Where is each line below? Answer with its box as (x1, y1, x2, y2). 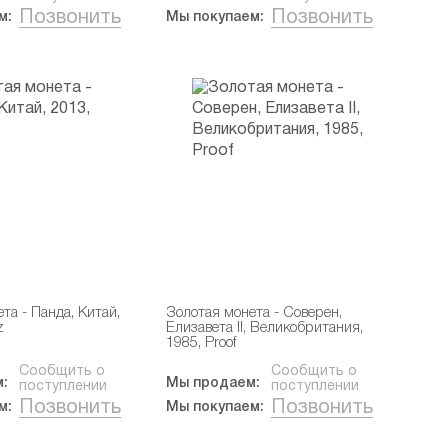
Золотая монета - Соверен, (166, 307, 343, 320)
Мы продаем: (166, 377, 261, 390)
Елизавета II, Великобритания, (166, 322, 364, 335)
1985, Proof (166, 337, 237, 350)
